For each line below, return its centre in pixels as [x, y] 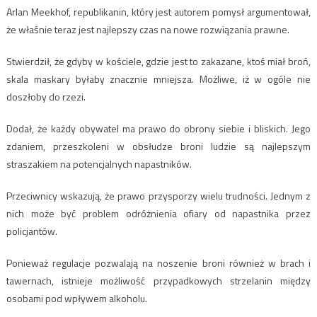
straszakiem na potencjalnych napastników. [99, 163]
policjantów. [31, 231]
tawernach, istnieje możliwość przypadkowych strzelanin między [158, 280]
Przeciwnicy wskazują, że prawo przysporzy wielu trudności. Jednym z [158, 195]
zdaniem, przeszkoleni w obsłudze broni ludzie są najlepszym [158, 146]
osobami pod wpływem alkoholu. [76, 298]
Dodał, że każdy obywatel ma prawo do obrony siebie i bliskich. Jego [158, 128]
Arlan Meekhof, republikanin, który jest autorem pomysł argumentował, [158, 11]
